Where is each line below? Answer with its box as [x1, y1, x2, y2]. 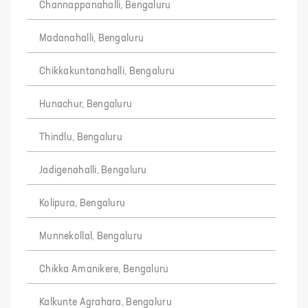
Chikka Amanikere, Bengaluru [39, 265, 169, 274]
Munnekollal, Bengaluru [39, 232, 143, 241]
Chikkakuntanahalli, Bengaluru [39, 67, 175, 76]
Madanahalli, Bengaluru [39, 34, 144, 43]
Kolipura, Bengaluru [39, 199, 126, 208]
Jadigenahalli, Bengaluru [39, 166, 147, 175]
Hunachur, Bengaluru [39, 100, 133, 109]
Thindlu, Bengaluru [39, 133, 123, 142]
